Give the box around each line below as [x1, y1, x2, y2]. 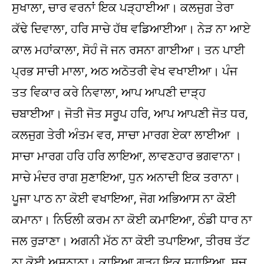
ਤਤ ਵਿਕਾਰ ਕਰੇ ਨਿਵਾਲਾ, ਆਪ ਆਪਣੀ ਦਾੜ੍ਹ [12, 84, 206, 100]
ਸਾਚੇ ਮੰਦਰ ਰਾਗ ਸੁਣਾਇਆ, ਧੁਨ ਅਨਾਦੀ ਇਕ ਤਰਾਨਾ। [12, 169, 240, 185]
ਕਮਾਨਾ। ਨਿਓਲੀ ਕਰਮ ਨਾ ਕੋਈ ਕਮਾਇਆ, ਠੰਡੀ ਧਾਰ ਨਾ [12, 212, 252, 227]
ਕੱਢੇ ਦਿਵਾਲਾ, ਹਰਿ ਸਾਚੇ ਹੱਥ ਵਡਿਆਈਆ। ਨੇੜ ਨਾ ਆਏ [12, 21, 250, 37]
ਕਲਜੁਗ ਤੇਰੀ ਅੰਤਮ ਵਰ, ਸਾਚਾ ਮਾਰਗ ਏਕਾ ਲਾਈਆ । [12, 127, 241, 143]
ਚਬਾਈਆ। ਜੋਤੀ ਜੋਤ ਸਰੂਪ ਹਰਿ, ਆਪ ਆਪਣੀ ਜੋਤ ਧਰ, [12, 105, 248, 121]
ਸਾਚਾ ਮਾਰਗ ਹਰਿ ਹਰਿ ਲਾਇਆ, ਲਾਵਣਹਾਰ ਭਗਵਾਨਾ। [12, 148, 242, 164]
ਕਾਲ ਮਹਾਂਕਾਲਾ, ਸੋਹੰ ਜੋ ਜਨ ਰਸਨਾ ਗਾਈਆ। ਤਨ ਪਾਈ [12, 42, 245, 58]
